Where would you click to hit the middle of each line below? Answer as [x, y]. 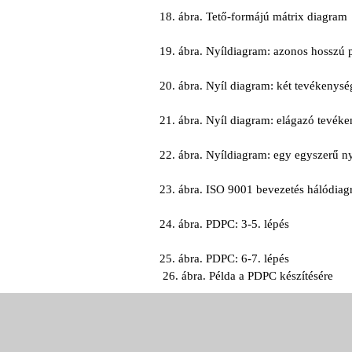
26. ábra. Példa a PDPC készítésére [248, 276]
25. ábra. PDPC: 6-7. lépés [225, 258]
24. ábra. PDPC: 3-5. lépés [225, 224]
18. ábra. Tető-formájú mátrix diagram [254, 16]
